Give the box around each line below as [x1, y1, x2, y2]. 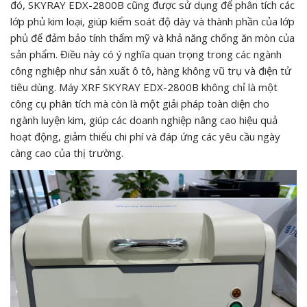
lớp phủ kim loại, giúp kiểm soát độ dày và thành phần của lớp [10, 14, 295, 29]
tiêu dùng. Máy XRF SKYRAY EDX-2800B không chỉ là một [10, 80, 278, 95]
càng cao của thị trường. [10, 146, 123, 160]
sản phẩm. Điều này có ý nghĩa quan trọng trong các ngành [10, 47, 282, 62]
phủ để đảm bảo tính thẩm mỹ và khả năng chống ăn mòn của [10, 31, 295, 45]
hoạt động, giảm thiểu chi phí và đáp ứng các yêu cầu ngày [10, 130, 280, 144]
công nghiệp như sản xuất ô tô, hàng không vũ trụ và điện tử [10, 64, 291, 78]
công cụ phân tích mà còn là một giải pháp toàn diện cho [10, 97, 269, 111]
